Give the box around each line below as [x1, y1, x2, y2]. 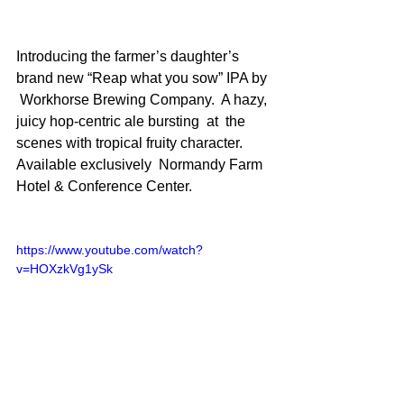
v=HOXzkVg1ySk [16, 262, 113, 276]
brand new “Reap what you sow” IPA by [16, 70, 271, 86]
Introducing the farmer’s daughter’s [16, 49, 243, 64]
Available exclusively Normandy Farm [16, 157, 266, 172]
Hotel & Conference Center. [16, 179, 192, 194]
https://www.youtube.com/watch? [16, 243, 203, 257]
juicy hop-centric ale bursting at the [16, 114, 249, 129]
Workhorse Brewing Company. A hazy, [16, 92, 271, 107]
